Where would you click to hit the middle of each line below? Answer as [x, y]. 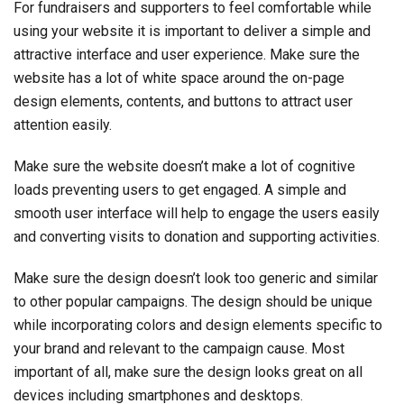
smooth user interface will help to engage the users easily [197, 213]
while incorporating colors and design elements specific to [198, 325]
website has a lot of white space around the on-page [179, 78]
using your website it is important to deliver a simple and [192, 31]
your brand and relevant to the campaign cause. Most [179, 348]
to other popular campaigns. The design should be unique [193, 301]
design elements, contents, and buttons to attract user [183, 101]
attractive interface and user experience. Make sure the [187, 54]
